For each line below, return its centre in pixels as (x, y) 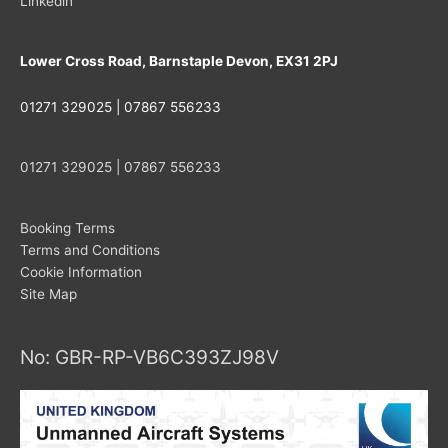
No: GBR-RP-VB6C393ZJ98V (149, 356)
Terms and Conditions (90, 249)
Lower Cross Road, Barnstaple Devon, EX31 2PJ (179, 60)
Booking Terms (67, 227)
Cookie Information (81, 271)
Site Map (48, 293)
